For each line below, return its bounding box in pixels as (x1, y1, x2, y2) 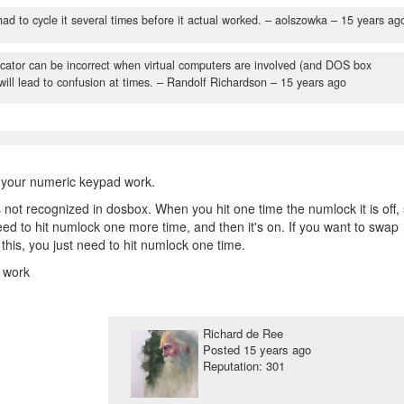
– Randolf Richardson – (153, 74, 280, 91)
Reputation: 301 (202, 357, 285, 375)
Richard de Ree (202, 325, 283, 343)
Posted (202, 341, 243, 359)
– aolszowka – (262, 12, 342, 28)
